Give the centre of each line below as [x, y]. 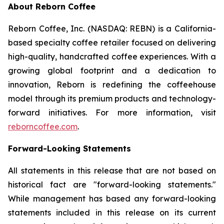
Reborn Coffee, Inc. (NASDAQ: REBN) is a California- [112, 28]
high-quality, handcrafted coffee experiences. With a [112, 56]
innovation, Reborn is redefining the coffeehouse [112, 84]
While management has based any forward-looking [112, 198]
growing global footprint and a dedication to [112, 70]
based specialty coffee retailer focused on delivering [112, 42]
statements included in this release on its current [112, 212]
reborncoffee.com [43, 126]
